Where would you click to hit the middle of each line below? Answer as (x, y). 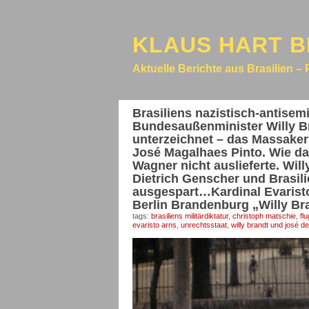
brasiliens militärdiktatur (190, 216)
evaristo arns (154, 225)
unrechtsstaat (204, 225)
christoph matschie (264, 216)
